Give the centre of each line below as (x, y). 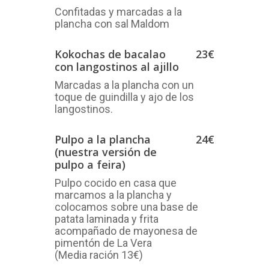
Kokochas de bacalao (110, 54)
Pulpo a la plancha (103, 140)
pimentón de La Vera (103, 243)
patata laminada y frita (107, 219)
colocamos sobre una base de (126, 207)
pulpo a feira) (90, 165)
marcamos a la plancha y (113, 195)
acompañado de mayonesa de (126, 231)
